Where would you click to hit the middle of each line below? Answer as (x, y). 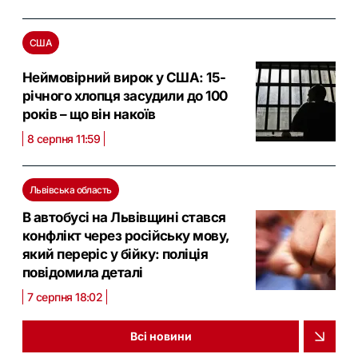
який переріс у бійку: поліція (115, 254)
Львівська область (71, 189)
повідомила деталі (83, 272)
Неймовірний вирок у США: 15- (124, 77)
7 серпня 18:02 (65, 296)
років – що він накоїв (89, 114)
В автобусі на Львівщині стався (124, 217)
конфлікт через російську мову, (126, 235)
